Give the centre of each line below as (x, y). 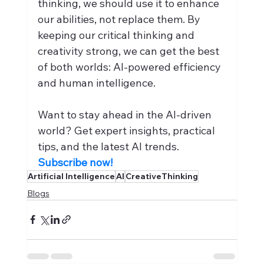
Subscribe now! (75, 162)
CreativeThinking (161, 176)
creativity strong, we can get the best (129, 51)
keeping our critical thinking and (117, 35)
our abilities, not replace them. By (120, 19)
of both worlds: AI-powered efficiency (130, 67)
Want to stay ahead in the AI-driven (126, 114)
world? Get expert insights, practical (127, 130)
